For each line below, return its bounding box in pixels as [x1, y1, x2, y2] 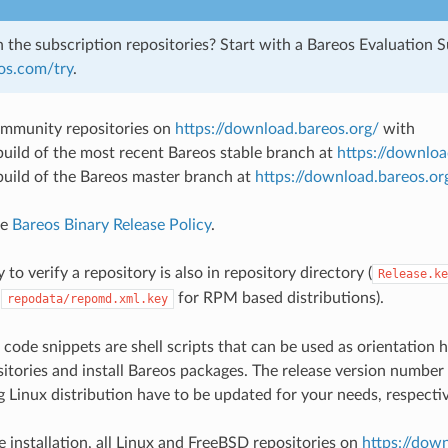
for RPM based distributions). [173, 289, 384, 306]
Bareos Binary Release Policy [11, 216, 211, 233]
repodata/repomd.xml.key [6, 291, 168, 306]
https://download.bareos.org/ [174, 120, 379, 137]
